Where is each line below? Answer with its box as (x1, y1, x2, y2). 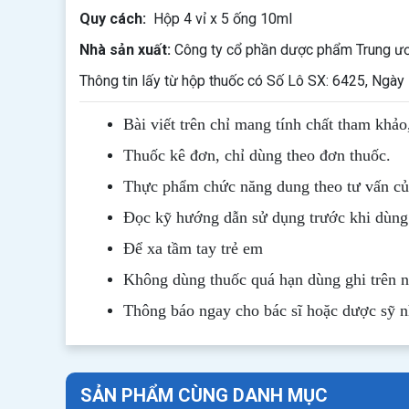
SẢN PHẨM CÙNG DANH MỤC (80, 384, 328, 406)
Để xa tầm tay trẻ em (123, 239, 263, 257)
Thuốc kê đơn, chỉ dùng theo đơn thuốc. (123, 146, 391, 164)
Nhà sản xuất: (79, 41, 174, 58)
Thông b (123, 301, 179, 320)
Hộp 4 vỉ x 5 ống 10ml (146, 10, 292, 27)
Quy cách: (79, 10, 146, 27)
